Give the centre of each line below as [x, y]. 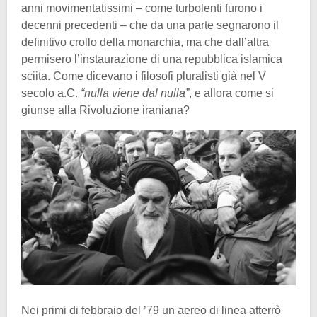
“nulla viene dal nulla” [135, 93]
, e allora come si [231, 93]
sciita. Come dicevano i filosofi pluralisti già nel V [144, 76]
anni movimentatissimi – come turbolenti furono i [142, 8]
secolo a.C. [51, 93]
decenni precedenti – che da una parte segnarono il [150, 25]
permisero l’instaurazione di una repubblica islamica [152, 59]
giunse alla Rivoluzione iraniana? [105, 110]
